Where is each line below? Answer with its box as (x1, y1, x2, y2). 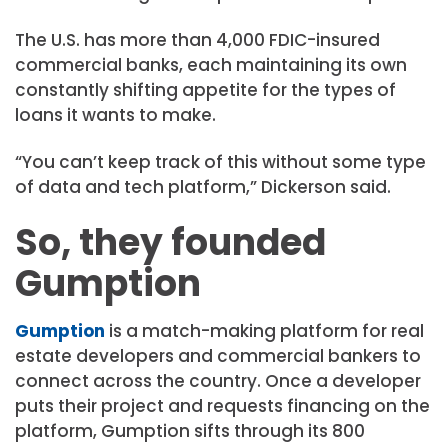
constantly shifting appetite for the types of (15, 78, 396, 103)
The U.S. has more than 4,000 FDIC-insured (15, 28, 380, 53)
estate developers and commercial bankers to (15, 343, 421, 368)
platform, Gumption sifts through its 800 (15, 418, 365, 443)
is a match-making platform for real (105, 318, 424, 343)
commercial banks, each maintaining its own (15, 53, 407, 78)
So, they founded (15, 217, 326, 269)
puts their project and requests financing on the (15, 393, 430, 418)
